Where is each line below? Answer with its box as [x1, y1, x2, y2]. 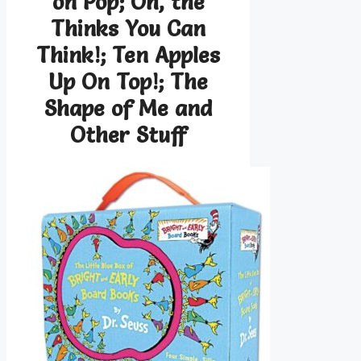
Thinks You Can [51, 15, 206, 43]
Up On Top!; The [48, 68, 209, 96]
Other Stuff [70, 122, 187, 149]
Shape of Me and [44, 95, 213, 122]
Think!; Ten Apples [36, 42, 221, 69]
